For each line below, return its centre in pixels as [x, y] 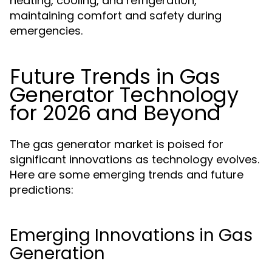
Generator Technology [124, 95]
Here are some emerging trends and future [127, 175]
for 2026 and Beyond [115, 113]
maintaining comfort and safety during [116, 15]
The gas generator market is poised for [117, 144]
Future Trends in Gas [115, 76]
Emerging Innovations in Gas [131, 235]
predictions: [42, 190]
